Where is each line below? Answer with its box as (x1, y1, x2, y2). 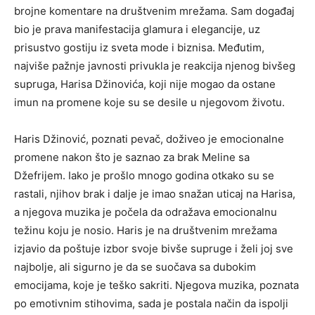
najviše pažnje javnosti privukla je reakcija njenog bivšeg (14, 59, 295, 73)
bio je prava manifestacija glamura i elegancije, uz (14, 22, 260, 37)
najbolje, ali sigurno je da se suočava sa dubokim (14, 260, 256, 274)
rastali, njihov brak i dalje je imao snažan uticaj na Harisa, (14, 187, 295, 201)
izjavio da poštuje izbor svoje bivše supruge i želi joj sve (14, 242, 293, 256)
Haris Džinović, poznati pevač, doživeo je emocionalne (14, 132, 284, 146)
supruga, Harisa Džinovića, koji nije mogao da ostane (14, 77, 276, 91)
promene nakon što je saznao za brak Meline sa (14, 150, 250, 165)
